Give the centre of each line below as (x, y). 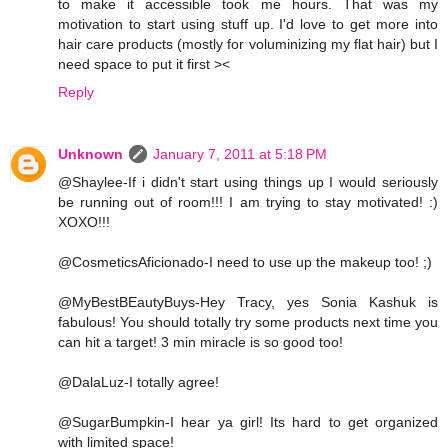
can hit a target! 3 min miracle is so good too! (200, 341)
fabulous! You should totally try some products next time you (248, 321)
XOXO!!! (84, 221)
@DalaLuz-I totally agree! (138, 381)
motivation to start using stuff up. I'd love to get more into (248, 23)
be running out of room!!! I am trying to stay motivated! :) (248, 201)
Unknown (90, 153)
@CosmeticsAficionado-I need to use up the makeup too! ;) (245, 261)
